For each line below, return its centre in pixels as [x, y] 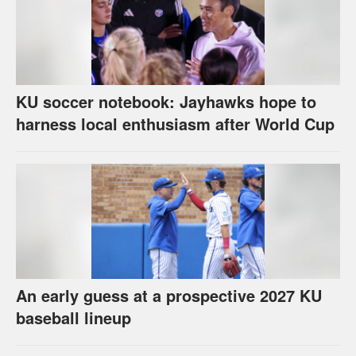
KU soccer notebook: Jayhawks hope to [166, 101]
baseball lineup [74, 317]
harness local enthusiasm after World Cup [175, 123]
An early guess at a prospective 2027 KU [169, 295]
